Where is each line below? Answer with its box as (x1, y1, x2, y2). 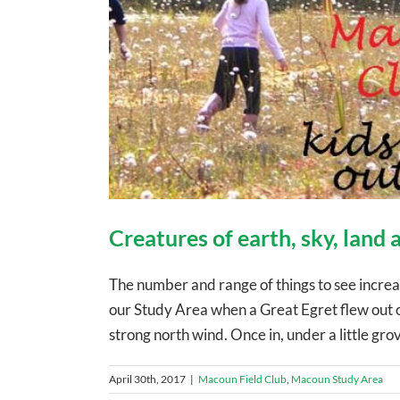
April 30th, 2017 (109, 371, 186, 386)
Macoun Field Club (198, 371, 287, 386)
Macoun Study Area (291, 371, 383, 386)
